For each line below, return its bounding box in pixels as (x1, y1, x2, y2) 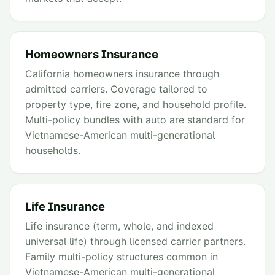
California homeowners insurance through (25, 68, 219, 80)
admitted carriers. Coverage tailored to (25, 83, 207, 96)
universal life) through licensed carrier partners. (25, 235, 246, 248)
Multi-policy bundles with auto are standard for (25, 114, 245, 126)
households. (25, 144, 80, 157)
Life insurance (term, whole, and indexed (25, 220, 214, 233)
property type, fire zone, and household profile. (25, 98, 246, 111)
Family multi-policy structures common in (25, 250, 218, 263)
